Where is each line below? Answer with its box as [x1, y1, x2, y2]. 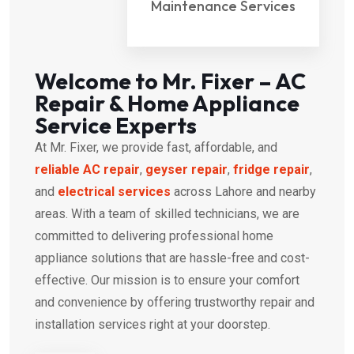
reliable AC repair [35, 162, 140, 178]
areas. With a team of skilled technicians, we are [35, 206, 299, 222]
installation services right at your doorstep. [35, 317, 270, 333]
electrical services [58, 184, 171, 200]
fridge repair [233, 162, 310, 178]
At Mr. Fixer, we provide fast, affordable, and [35, 140, 277, 156]
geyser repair [145, 162, 228, 178]
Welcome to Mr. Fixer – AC [35, 67, 306, 96]
